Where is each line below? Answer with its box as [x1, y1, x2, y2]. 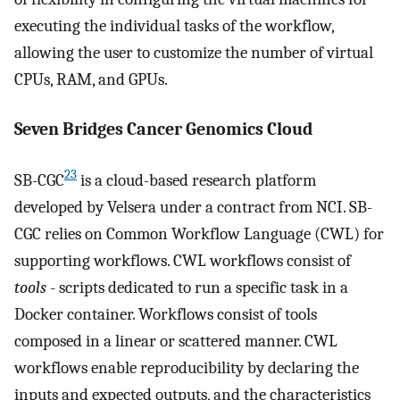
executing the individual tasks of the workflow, [14, 15, 334, 36]
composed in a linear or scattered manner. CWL [14, 330, 337, 351]
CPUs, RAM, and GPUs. [14, 69, 168, 89]
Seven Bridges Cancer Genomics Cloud [14, 119, 312, 140]
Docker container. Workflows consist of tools [14, 304, 317, 324]
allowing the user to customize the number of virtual [14, 42, 373, 62]
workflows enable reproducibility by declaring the [14, 357, 359, 378]
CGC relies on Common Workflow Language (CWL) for [14, 223, 384, 244]
